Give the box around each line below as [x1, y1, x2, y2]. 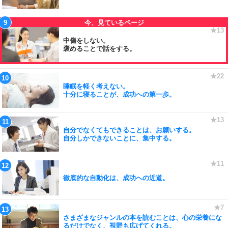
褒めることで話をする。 [63, 44, 136, 52]
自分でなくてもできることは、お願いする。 [63, 126, 195, 134]
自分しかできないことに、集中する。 [63, 134, 176, 142]
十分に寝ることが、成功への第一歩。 [63, 90, 176, 98]
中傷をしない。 [63, 36, 109, 44]
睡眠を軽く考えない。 [63, 82, 129, 90]
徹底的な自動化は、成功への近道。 [63, 174, 169, 182]
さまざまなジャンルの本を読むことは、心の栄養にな [63, 213, 222, 221]
